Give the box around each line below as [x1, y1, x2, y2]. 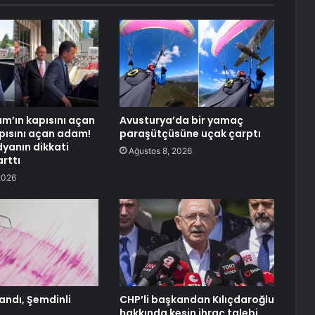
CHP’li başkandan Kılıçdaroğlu [119, 292, 274, 307]
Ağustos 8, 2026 [128, 146, 192, 157]
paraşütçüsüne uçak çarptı [119, 127, 261, 141]
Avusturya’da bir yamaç [119, 113, 243, 128]
